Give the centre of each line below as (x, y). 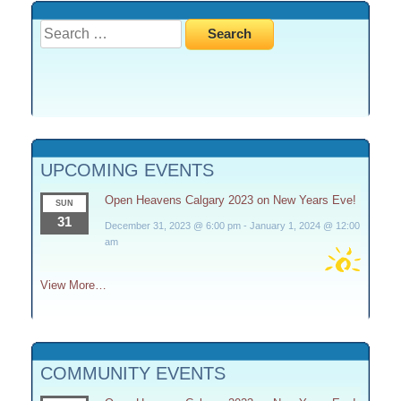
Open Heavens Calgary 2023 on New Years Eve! (230, 200)
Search (62, 28)
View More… (73, 285)
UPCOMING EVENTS (127, 170)
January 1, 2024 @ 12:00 (304, 226)
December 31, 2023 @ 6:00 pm (172, 226)
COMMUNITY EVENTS (133, 373)
